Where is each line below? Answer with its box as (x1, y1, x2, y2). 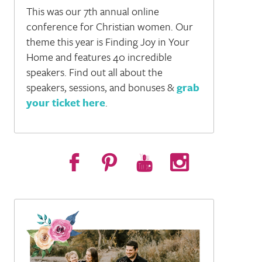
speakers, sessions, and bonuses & (26, 80, 177, 95)
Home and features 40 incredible (26, 49, 172, 65)
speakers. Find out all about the (26, 64, 163, 80)
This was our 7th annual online (26, 4, 159, 19)
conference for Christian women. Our (26, 19, 193, 35)
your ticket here (26, 95, 105, 111)
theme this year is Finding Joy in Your (26, 34, 189, 50)
